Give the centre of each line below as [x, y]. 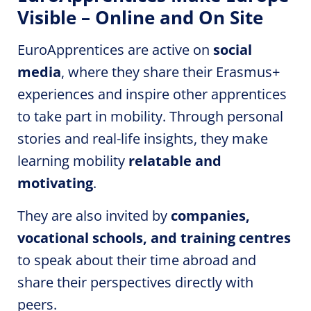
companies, [210, 216]
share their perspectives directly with [135, 282]
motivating [55, 183]
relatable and [175, 161]
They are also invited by [94, 216]
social [233, 50]
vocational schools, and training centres [154, 238]
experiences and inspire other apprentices [152, 94]
